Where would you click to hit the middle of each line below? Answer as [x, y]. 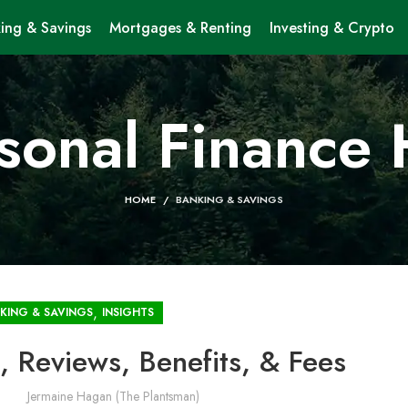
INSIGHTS [127, 312]
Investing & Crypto [331, 27]
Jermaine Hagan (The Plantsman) [113, 396]
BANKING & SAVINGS [229, 199]
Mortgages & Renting [180, 27]
